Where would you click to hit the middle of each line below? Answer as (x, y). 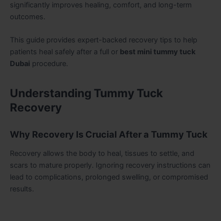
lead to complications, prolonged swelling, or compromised (109, 177)
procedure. (49, 64)
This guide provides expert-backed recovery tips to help (104, 40)
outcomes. (28, 17)
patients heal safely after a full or (65, 52)
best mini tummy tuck (158, 52)
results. (22, 189)
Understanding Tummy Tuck (86, 93)
